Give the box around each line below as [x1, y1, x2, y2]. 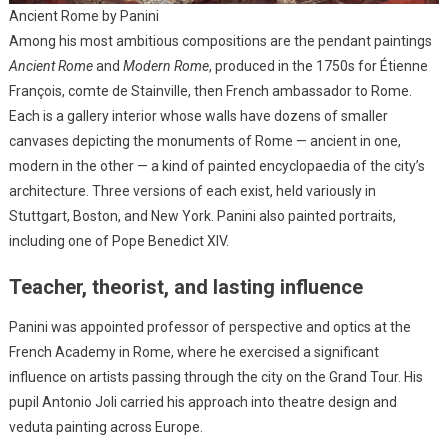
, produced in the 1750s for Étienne [208, 58, 428, 75]
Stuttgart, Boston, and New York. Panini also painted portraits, [8, 208, 396, 225]
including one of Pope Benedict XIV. [8, 233, 229, 250]
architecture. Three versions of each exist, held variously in [8, 183, 376, 200]
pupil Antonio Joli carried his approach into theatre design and [8, 394, 397, 411]
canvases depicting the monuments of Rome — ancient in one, [8, 133, 401, 150]
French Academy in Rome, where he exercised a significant [8, 344, 379, 361]
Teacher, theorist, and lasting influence [8, 275, 363, 300]
